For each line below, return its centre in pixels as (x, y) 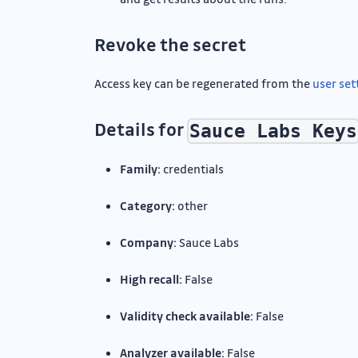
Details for (141, 129)
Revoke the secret (170, 44)
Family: (140, 169)
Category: (147, 206)
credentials (192, 169)
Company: (148, 243)
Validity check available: (187, 316)
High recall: (151, 279)
